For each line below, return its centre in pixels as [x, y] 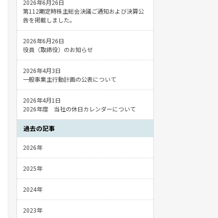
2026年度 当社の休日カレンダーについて [79, 109]
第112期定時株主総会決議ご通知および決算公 [83, 11]
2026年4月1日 [42, 100]
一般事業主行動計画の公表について [70, 79]
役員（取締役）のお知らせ [58, 50]
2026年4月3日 [42, 71]
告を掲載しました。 [49, 20]
